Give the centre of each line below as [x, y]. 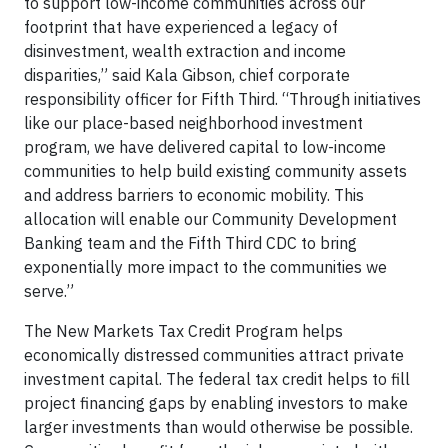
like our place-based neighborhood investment [193, 123]
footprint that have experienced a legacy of [181, 27]
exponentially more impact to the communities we [205, 267]
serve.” [49, 291]
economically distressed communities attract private [214, 355]
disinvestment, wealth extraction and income [185, 51]
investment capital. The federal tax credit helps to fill [217, 379]
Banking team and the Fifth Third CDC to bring [190, 243]
